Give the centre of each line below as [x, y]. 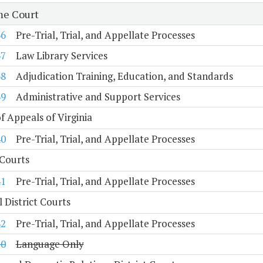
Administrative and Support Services [98, 97]
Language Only [50, 244]
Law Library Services [61, 56]
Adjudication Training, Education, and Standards [124, 76]
